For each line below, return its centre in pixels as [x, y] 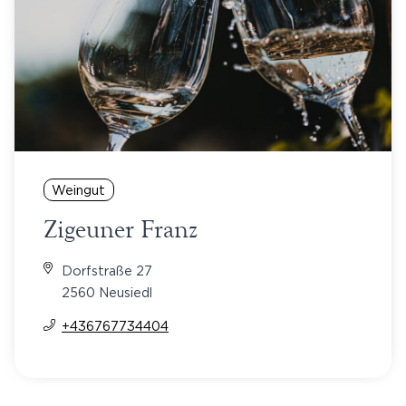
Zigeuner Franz [121, 229]
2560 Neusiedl [107, 292]
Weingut [79, 189]
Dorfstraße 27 [107, 270]
